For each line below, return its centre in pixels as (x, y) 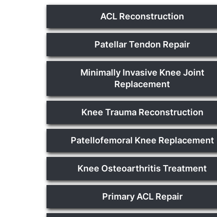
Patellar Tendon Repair (142, 44)
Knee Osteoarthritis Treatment (142, 168)
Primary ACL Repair (142, 196)
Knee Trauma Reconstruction (142, 112)
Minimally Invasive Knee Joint (142, 72)
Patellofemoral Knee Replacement (142, 140)
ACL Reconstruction (142, 16)
